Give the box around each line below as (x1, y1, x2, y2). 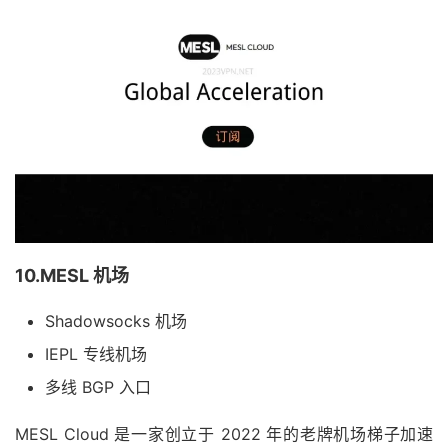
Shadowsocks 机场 (45, 310, 187, 331)
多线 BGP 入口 (45, 376, 151, 397)
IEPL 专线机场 (45, 343, 147, 364)
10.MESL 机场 (15, 264, 129, 286)
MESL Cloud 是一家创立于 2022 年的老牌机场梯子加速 (15, 423, 433, 444)
